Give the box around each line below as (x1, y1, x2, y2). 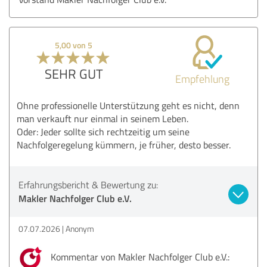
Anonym (66, 222, 94, 234)
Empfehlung (175, 71, 229, 86)
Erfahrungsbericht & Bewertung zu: (18, 178, 158, 191)
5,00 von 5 (55, 39, 93, 51)
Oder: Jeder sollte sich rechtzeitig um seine (17, 125, 190, 138)
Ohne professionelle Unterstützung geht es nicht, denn (17, 98, 240, 112)
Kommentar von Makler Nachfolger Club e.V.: (48, 250, 229, 263)
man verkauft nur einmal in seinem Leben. (17, 111, 188, 125)
